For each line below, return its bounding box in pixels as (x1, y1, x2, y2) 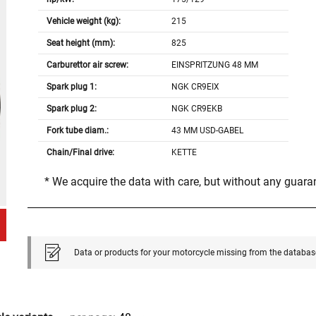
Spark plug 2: (46, 104, 97, 114)
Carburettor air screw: (46, 60, 128, 71)
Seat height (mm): (46, 38, 115, 49)
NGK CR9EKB (171, 104, 223, 114)
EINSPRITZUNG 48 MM (171, 60, 259, 71)
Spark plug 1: (46, 82, 97, 92)
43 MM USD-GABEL (171, 126, 244, 136)
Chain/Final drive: (46, 147, 114, 158)
